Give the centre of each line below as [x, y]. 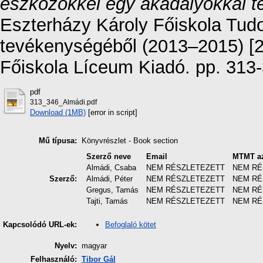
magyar [94, 246]
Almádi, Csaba [112, 168]
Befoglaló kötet [131, 225]
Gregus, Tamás [113, 190]
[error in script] [112, 112]
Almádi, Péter [110, 179]
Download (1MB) [58, 112]
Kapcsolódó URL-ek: [40, 225]
